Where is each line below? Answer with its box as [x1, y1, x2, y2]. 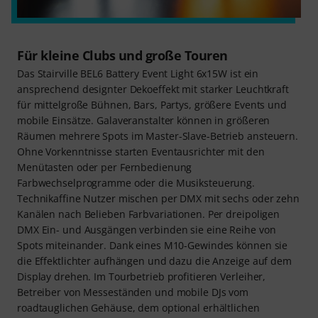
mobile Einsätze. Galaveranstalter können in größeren [17, 114, 270, 128]
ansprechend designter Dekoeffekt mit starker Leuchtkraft [17, 82, 289, 97]
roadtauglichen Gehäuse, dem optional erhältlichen [17, 301, 260, 315]
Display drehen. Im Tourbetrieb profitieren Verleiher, [17, 270, 266, 284]
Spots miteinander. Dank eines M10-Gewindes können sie [17, 238, 288, 253]
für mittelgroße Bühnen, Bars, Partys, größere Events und [17, 98, 287, 112]
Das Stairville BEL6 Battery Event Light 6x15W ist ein [17, 67, 259, 81]
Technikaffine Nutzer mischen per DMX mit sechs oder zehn [17, 192, 300, 206]
